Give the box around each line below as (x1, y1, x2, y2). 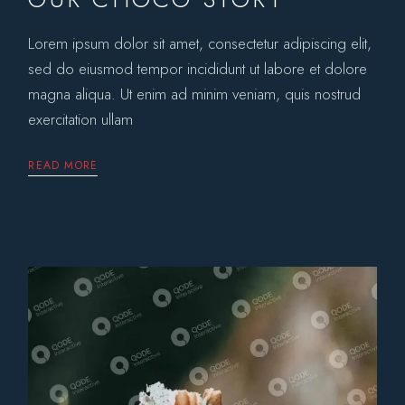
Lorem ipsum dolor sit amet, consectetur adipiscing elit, (28, 33, 372, 55)
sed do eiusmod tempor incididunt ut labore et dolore (28, 58, 368, 80)
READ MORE (28, 157, 99, 174)
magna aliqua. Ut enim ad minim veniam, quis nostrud (28, 83, 362, 106)
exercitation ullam (28, 108, 134, 131)
